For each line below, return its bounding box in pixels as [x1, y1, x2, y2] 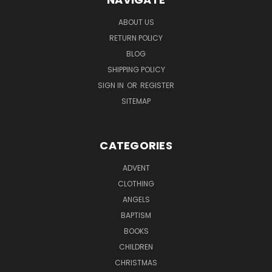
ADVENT [122, 162, 150, 173]
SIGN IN [98, 80, 126, 90]
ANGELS [122, 194, 150, 205]
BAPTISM [121, 209, 151, 220]
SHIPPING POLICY [107, 64, 165, 75]
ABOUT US [118, 16, 154, 27]
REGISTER [140, 80, 174, 90]
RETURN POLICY [109, 32, 163, 43]
